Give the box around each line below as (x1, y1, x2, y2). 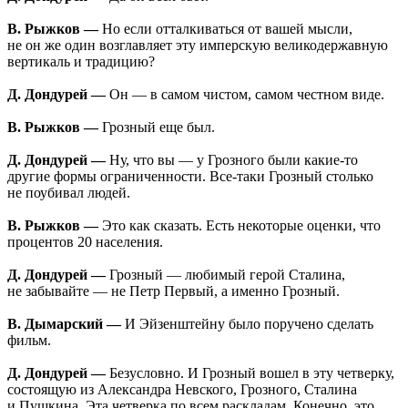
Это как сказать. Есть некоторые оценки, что (98, 218, 381, 234)
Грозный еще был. (98, 119, 215, 136)
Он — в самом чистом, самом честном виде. (106, 87, 384, 103)
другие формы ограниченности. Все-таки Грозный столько (7, 168, 373, 185)
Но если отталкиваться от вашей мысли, (98, 21, 352, 37)
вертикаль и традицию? (7, 54, 155, 70)
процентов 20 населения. (7, 234, 163, 250)
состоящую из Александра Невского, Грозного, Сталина (7, 382, 357, 398)
